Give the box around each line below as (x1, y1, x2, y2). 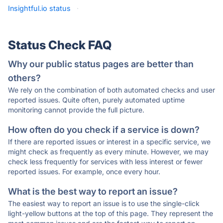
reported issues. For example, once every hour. (8, 167, 160, 176)
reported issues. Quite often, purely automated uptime (8, 96, 185, 104)
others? (8, 73, 41, 83)
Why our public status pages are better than (8, 59, 194, 69)
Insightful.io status (8, 4, 71, 12)
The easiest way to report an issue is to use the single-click (8, 199, 200, 208)
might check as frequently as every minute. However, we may (8, 147, 209, 156)
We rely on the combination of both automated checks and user (8, 86, 215, 94)
